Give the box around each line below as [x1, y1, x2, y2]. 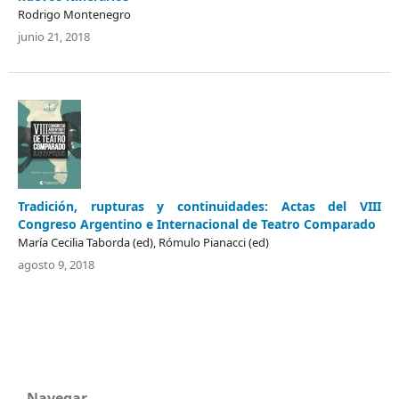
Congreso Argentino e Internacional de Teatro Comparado [18, 215, 376, 232]
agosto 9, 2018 [18, 256, 94, 273]
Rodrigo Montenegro [18, 5, 131, 22]
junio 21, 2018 [18, 28, 90, 45]
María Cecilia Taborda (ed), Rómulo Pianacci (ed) [18, 233, 269, 250]
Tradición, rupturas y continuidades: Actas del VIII [18, 197, 381, 215]
